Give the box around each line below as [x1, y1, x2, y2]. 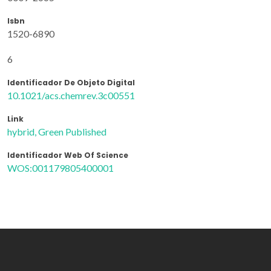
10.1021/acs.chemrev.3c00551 [7, 89, 135, 101]
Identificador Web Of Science [7, 149, 128, 160]
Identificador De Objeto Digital [7, 77, 135, 88]
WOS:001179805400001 [7, 162, 114, 174]
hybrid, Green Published [7, 125, 106, 137]
